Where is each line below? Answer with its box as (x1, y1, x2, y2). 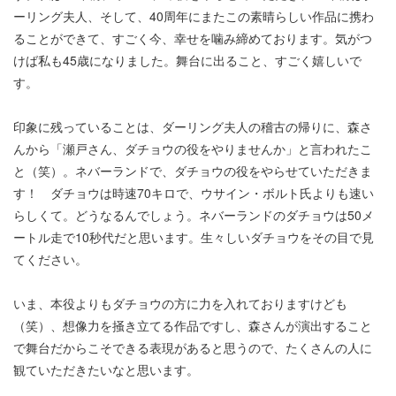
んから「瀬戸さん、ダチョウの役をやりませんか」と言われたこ (13, 140, 372, 157)
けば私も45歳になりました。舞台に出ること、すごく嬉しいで (13, 51, 362, 69)
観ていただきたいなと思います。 (13, 361, 199, 378)
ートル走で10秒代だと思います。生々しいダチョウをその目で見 (13, 228, 374, 246)
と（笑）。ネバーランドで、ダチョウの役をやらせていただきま (13, 162, 372, 179)
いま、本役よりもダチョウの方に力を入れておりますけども (13, 294, 347, 312)
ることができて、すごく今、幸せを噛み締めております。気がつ (13, 29, 372, 47)
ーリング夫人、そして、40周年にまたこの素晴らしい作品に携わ (13, 7, 374, 25)
